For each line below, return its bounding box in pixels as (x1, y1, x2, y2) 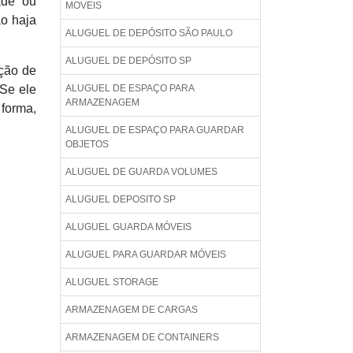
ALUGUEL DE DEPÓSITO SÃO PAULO (65, 28, 232, 39)
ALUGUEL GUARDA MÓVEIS (65, 221, 191, 232)
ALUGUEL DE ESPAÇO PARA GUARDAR (65, 124, 244, 136)
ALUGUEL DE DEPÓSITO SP (65, 55, 191, 66)
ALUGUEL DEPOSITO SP (65, 194, 176, 205)
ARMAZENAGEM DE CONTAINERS (65, 332, 219, 343)
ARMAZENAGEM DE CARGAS (65, 304, 198, 315)
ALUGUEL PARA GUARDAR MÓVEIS (65, 249, 226, 260)
